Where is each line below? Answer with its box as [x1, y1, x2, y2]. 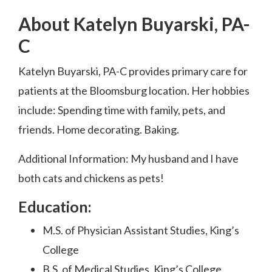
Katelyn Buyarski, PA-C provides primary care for [18, 64, 248, 78]
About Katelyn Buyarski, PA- [18, 13, 250, 35]
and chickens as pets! [64, 171, 164, 185]
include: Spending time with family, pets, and [18, 103, 225, 117]
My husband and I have [131, 152, 239, 166]
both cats [18, 171, 64, 185]
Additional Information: [18, 152, 131, 166]
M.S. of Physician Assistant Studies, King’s [42, 223, 239, 237]
